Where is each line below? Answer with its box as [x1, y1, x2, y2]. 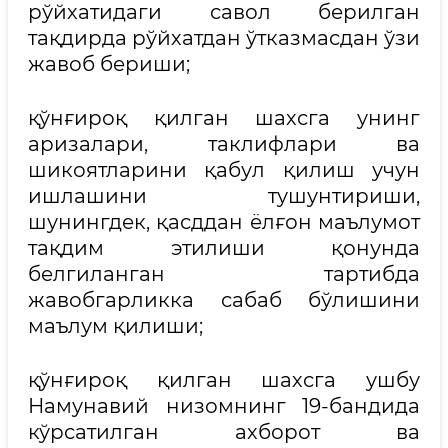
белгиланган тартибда [28, 262, 420, 286]
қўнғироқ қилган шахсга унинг [28, 106, 420, 130]
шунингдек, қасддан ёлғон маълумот [28, 210, 420, 234]
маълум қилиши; [28, 314, 203, 338]
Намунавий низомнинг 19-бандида [28, 394, 420, 418]
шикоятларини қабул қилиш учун [28, 158, 420, 182]
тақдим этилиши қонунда [28, 236, 420, 260]
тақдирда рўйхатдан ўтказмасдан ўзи [28, 26, 420, 50]
